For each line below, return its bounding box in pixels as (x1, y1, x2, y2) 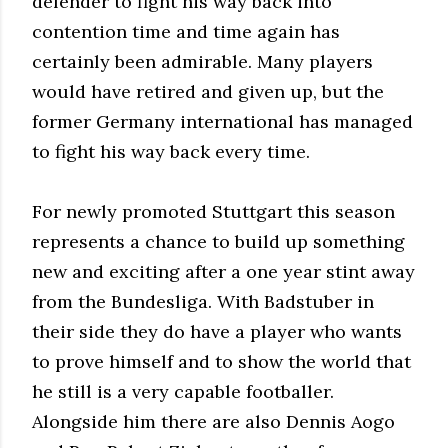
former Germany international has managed (32, 109, 413, 133)
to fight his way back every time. (32, 139, 310, 163)
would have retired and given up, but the (32, 79, 384, 103)
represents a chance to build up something (32, 229, 405, 253)
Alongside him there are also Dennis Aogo (32, 409, 395, 433)
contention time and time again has (32, 19, 340, 43)
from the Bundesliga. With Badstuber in (32, 289, 374, 313)
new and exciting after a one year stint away (32, 259, 415, 283)
